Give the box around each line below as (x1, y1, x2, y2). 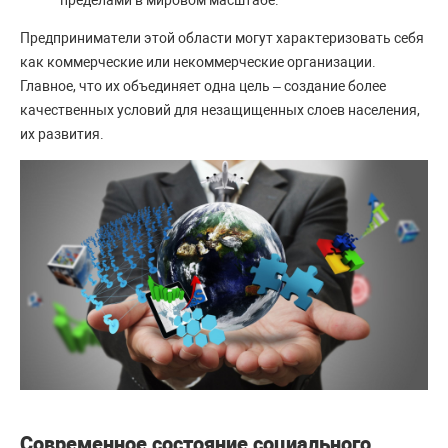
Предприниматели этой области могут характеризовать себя (20, 30, 424, 46)
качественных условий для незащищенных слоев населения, (20, 102, 420, 118)
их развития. (20, 126, 104, 142)
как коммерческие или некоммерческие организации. (20, 54, 376, 70)
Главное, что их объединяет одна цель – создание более (20, 78, 386, 94)
